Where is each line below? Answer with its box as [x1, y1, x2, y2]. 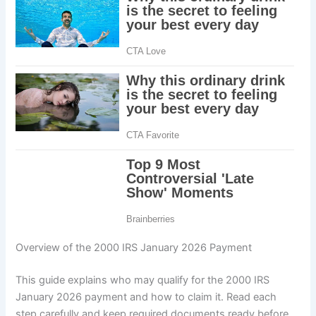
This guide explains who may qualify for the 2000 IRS [16, 273, 270, 286]
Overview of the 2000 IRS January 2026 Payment [16, 241, 253, 254]
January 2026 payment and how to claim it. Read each [16, 290, 277, 303]
